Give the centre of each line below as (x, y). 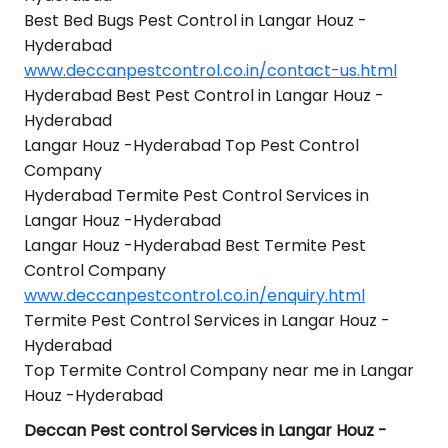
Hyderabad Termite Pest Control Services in (196, 195)
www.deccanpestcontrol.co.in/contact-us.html (210, 70)
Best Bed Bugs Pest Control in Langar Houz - (195, 20)
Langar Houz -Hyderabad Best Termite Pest (195, 245)
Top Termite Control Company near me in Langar (219, 370)
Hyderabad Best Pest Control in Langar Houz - (204, 95)
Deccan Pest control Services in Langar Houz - (205, 430)
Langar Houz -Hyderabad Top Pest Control (191, 145)
